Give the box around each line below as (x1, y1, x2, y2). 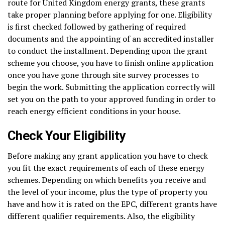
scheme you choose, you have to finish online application (8, 57, 213, 68)
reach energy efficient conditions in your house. (8, 105, 181, 117)
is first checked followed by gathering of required (8, 21, 186, 32)
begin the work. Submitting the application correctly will (8, 81, 215, 92)
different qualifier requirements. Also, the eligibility (8, 210, 195, 221)
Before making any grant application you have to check (8, 150, 208, 161)
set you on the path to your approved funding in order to (8, 93, 215, 104)
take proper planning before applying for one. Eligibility (8, 9, 212, 20)
